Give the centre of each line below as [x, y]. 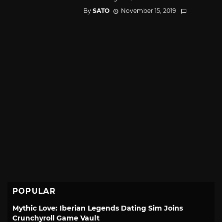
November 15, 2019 [148, 10]
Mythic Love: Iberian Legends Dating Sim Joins [98, 208]
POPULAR [34, 191]
